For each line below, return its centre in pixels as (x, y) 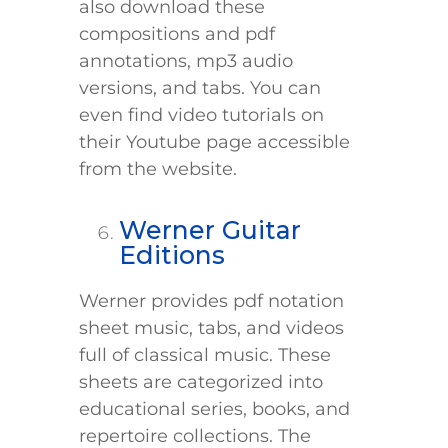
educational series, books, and (214, 409)
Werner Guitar (210, 230)
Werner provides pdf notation (211, 301)
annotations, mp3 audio (186, 61)
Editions (172, 255)
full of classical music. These (205, 355)
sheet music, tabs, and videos (211, 328)
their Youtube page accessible (214, 142)
